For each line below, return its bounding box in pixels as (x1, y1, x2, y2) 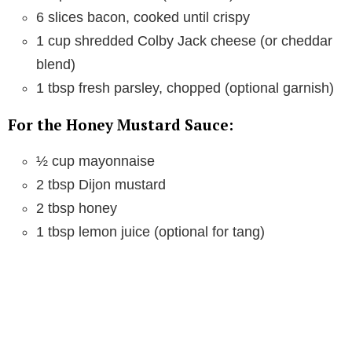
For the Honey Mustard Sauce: (8, 114, 233, 134)
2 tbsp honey (36, 200, 117, 216)
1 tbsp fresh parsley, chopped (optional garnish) (36, 79, 334, 96)
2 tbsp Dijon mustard (36, 176, 166, 192)
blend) (36, 56, 75, 72)
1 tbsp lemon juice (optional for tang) (36, 223, 265, 240)
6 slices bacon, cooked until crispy (36, 9, 250, 25)
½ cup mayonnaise (36, 152, 155, 169)
